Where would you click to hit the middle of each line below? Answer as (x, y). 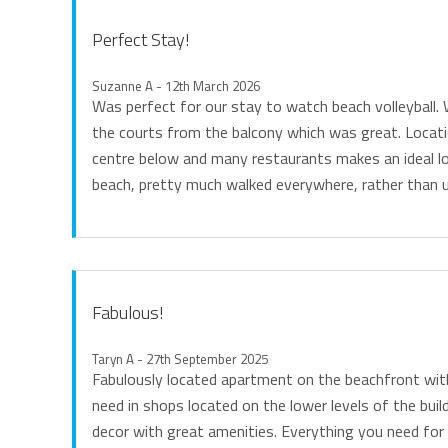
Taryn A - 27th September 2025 (180, 359)
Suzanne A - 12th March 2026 (176, 86)
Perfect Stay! (141, 39)
